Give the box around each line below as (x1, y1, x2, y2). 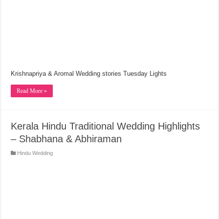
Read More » (17, 87, 47, 94)
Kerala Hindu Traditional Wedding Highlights (11, 120, 200, 131)
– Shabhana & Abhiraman (11, 133, 122, 144)
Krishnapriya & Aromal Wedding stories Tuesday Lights (11, 69, 167, 77)
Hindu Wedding (17, 150, 53, 156)
